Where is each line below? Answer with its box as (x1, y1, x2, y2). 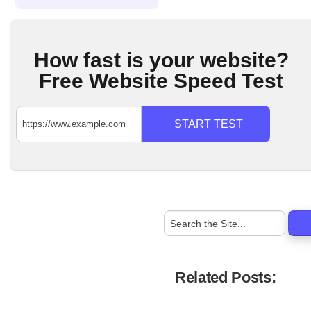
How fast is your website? (33, 49, 289, 72)
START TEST (174, 118, 243, 131)
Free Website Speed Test (39, 69, 284, 93)
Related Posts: (175, 269, 276, 287)
